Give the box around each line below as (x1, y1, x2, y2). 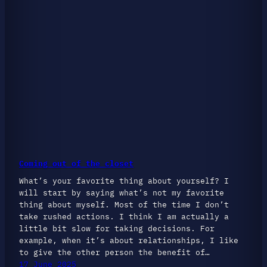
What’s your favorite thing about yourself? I (19, 175, 229, 185)
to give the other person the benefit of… (19, 247, 210, 257)
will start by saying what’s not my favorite (19, 187, 224, 197)
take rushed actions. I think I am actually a (19, 211, 229, 221)
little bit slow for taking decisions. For (19, 223, 215, 233)
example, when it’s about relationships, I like (19, 235, 238, 245)
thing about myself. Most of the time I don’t (19, 199, 229, 209)
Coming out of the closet (19, 159, 133, 169)
